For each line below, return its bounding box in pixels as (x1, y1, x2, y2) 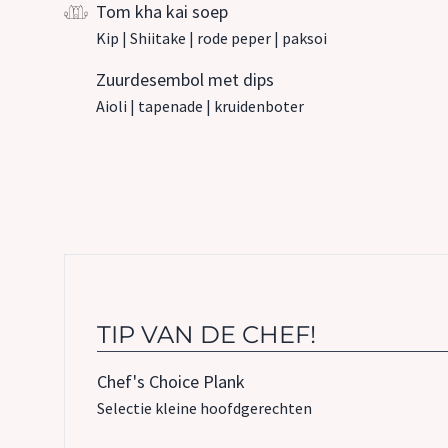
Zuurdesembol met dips (96, 68, 274, 91)
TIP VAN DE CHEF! (97, 320, 316, 349)
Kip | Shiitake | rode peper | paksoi (96, 28, 327, 48)
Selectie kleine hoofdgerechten (97, 398, 312, 418)
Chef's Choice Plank (97, 370, 245, 393)
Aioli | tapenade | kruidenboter (96, 96, 304, 116)
